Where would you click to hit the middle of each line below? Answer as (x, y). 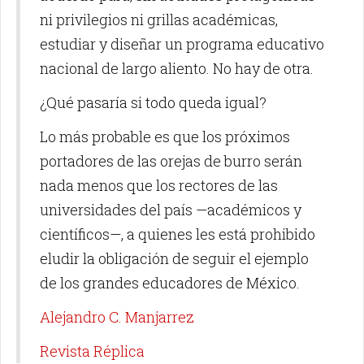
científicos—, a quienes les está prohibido (178, 234)
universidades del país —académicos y (171, 210)
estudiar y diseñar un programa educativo (182, 44)
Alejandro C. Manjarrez (117, 317)
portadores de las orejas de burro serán (171, 161)
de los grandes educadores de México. (170, 283)
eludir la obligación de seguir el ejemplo (174, 259)
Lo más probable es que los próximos (165, 137)
